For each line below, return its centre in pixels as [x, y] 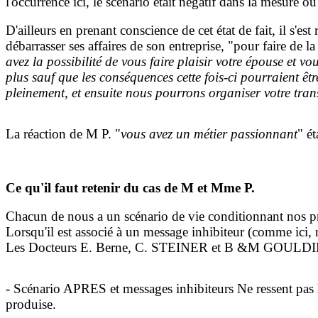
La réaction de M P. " [63, 134]
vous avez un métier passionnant [209, 134]
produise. [31, 305]
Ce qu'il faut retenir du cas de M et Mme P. [130, 188]
